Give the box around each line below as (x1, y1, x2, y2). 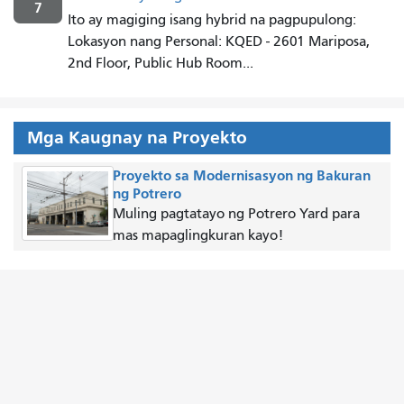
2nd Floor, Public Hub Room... (68, 54, 253, 71)
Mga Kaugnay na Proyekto (27, 126, 247, 148)
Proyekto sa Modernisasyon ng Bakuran (112, 166, 371, 184)
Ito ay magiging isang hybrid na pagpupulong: (68, 11, 356, 28)
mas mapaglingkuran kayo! (112, 226, 283, 243)
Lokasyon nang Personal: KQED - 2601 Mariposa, (68, 32, 370, 50)
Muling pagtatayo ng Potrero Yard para (112, 205, 360, 222)
